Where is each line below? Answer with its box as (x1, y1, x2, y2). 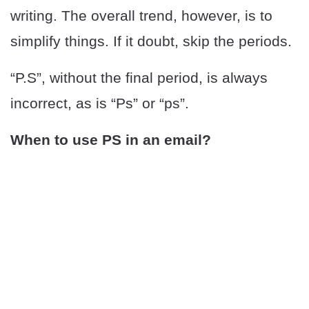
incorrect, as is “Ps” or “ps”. (10, 95, 189, 112)
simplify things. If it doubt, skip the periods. (10, 33, 292, 50)
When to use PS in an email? (10, 132, 211, 148)
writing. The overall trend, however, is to (10, 8, 272, 24)
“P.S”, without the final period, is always (10, 70, 268, 86)
